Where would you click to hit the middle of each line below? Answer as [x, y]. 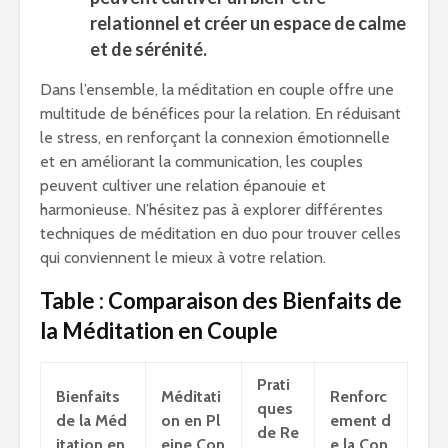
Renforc [358, 396]
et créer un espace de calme [293, 23]
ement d [360, 420]
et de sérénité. [148, 49]
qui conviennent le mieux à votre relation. [183, 257]
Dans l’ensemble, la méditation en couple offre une [217, 89]
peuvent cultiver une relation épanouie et [183, 185]
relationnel [135, 23]
